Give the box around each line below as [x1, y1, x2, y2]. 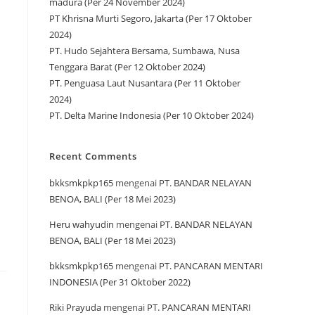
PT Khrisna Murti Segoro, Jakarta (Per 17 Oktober [49, 12, 252, 25]
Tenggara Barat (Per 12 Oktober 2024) [49, 60, 205, 73]
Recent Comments [49, 150, 137, 162]
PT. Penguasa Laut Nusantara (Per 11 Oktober [49, 77, 240, 89]
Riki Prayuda [49, 301, 101, 314]
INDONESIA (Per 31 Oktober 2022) [49, 276, 191, 288]
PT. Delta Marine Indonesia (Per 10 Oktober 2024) [49, 109, 254, 122]
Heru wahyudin [49, 218, 114, 231]
